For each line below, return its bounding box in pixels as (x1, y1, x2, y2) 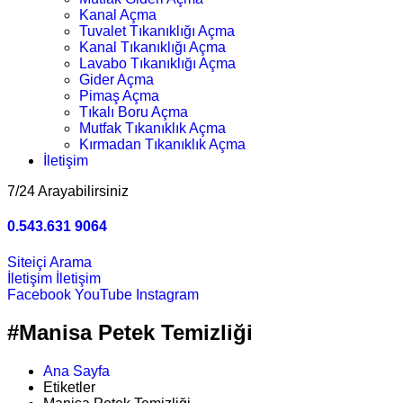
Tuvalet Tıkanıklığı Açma (79, 23, 235, 39)
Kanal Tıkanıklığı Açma (79, 40, 226, 55)
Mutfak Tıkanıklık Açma (79, 121, 226, 136)
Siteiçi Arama (7, 254, 92, 270)
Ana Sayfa (43, 363, 110, 380)
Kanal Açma (79, 7, 157, 22)
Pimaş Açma (79, 88, 159, 103)
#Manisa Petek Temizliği (7, 320, 253, 345)
